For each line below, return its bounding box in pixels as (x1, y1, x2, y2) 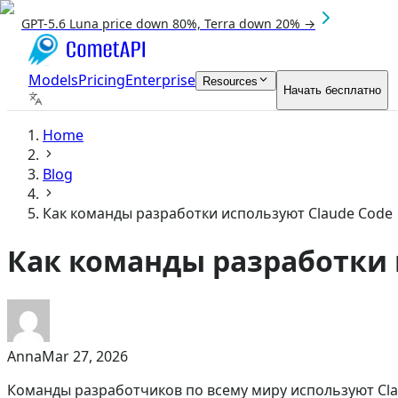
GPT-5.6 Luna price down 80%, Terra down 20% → (21, 15, 315, 32)
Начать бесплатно (283, 84, 381, 97)
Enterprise (125, 70, 195, 90)
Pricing (78, 70, 125, 90)
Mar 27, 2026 (42, 346, 128, 366)
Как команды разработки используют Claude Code (43, 203, 393, 223)
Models (28, 70, 78, 90)
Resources (203, 75, 258, 88)
